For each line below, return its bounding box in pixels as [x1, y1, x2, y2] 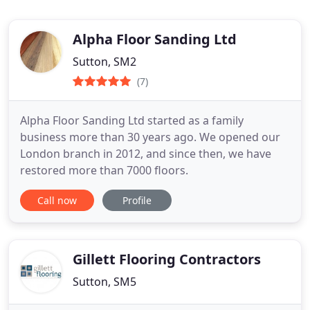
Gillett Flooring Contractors [73, 250, 261, 268]
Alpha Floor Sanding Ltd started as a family [20, 113, 244, 128]
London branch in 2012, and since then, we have [20, 146, 271, 161]
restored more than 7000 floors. [20, 163, 188, 178]
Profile [122, 194, 152, 207]
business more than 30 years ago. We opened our [20, 129, 280, 145]
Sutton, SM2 [73, 54, 136, 69]
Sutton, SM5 [73, 274, 136, 289]
